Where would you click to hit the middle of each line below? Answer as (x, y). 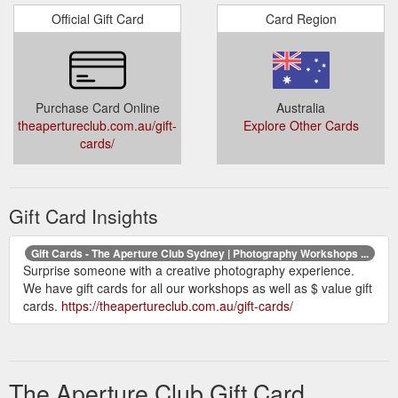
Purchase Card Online (97, 107)
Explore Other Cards (301, 125)
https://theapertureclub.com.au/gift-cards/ (177, 305)
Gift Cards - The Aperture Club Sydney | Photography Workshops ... (200, 253)
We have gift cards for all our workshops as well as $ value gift (198, 287)
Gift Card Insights (84, 215)
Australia (301, 107)
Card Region (301, 18)
